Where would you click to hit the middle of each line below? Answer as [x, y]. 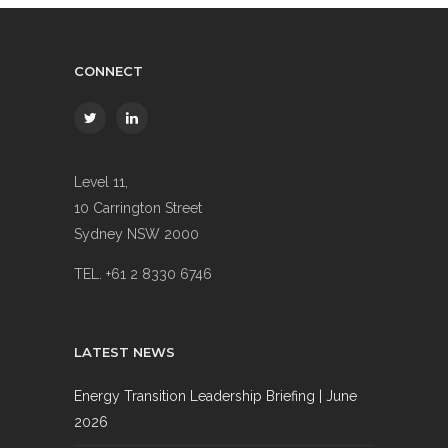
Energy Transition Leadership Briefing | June [215, 396]
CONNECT [108, 71]
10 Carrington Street [138, 208]
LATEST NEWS [124, 352]
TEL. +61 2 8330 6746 [143, 274]
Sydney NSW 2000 [136, 234]
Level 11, [101, 182]
